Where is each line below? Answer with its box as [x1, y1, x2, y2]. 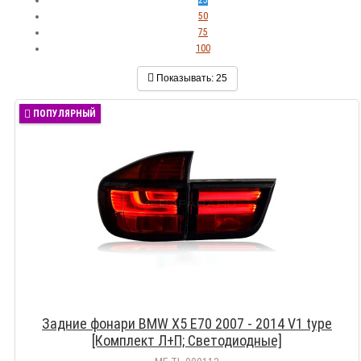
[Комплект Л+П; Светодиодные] [92, 331, 282, 349]
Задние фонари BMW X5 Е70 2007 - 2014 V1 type [42, 314, 332, 332]
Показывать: [156, 73, 216, 85]
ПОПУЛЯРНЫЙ [33, 107, 96, 119]
